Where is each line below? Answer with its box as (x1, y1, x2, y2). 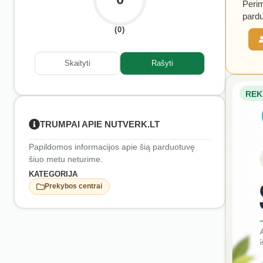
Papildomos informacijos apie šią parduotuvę (29, 141, 195, 151)
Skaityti (64, 59, 90, 68)
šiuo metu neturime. (29, 154, 103, 164)
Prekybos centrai (45, 182, 102, 191)
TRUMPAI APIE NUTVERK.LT (40, 119, 160, 129)
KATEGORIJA (29, 169, 77, 178)
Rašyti (151, 59, 173, 68)
